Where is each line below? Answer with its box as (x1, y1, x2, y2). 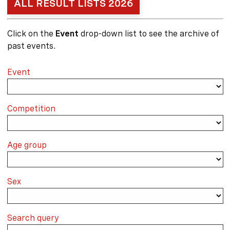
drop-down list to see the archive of (78, 29, 219, 39)
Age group (7, 140, 47, 150)
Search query (7, 213, 59, 223)
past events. (7, 41, 55, 51)
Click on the (7, 29, 55, 39)
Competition (7, 104, 55, 113)
